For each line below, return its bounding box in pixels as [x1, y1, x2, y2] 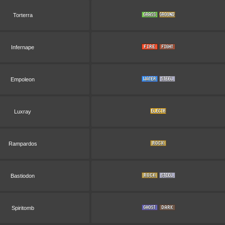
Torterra [13, 12, 33, 18]
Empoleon [11, 76, 35, 82]
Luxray [14, 108, 31, 115]
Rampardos [8, 141, 37, 147]
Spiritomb [11, 205, 34, 211]
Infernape [11, 44, 34, 50]
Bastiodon [11, 173, 35, 179]
